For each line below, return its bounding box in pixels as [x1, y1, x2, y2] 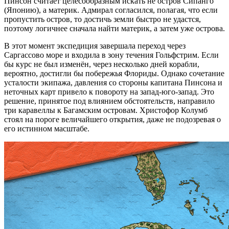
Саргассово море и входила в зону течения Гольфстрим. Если [4, 51, 219, 60]
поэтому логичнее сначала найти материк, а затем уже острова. [4, 24, 225, 33]
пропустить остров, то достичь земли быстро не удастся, [4, 15, 201, 24]
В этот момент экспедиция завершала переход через [4, 41, 186, 51]
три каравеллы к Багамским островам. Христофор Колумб [4, 106, 208, 115]
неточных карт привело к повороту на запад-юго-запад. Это [4, 87, 214, 97]
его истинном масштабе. [4, 124, 89, 133]
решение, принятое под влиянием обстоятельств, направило [4, 97, 215, 106]
